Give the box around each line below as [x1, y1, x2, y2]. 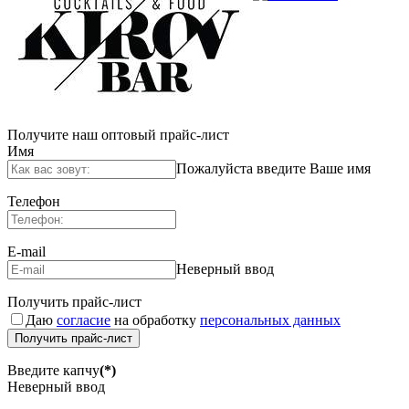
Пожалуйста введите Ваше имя [176, 161, 371, 177]
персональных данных [200, 312, 341, 329]
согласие [57, 312, 110, 329]
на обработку [110, 312, 200, 329]
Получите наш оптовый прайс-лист [7, 127, 229, 143]
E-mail [7, 244, 46, 260]
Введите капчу [7, 362, 100, 379]
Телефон [7, 194, 60, 210]
